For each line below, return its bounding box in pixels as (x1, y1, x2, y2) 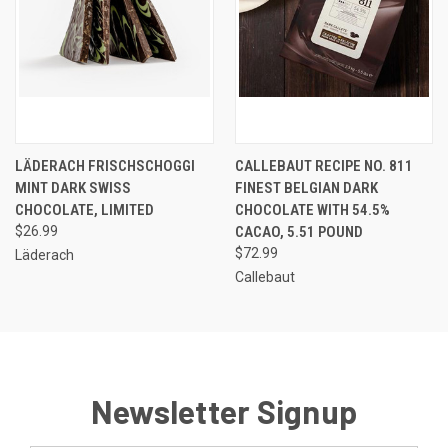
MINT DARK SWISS (15, 179, 131, 198)
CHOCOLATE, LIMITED (15, 201, 154, 220)
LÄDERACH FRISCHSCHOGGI (15, 157, 195, 176)
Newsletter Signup (90, 392, 358, 431)
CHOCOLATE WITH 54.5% (234, 201, 390, 220)
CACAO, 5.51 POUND (234, 223, 363, 242)
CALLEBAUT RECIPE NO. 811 (234, 157, 413, 176)
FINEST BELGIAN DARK (234, 179, 378, 198)
